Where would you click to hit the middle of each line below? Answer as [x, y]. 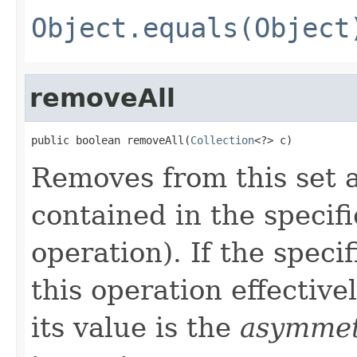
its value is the [135, 327]
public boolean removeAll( [111, 140]
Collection [222, 140]
